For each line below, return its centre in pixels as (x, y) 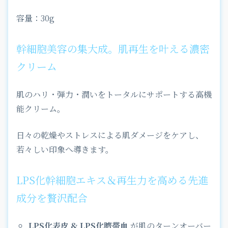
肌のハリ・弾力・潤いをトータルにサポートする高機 (114, 94)
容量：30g (35, 18)
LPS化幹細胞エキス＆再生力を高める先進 (112, 180)
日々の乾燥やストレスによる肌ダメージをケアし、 (110, 135)
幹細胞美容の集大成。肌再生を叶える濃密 (113, 48)
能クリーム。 (41, 108)
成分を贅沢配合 (52, 197)
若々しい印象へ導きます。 (65, 149)
